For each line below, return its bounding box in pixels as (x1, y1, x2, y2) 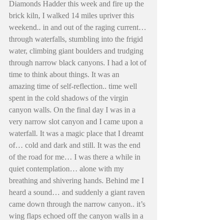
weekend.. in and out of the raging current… (9, 23, 148, 32)
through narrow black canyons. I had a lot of (9, 58, 148, 67)
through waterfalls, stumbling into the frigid (9, 35, 145, 44)
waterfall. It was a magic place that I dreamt (9, 129, 145, 138)
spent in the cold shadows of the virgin (9, 94, 130, 103)
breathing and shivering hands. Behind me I (9, 176, 146, 185)
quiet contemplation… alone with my (9, 165, 126, 173)
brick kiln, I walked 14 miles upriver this (9, 11, 136, 20)
